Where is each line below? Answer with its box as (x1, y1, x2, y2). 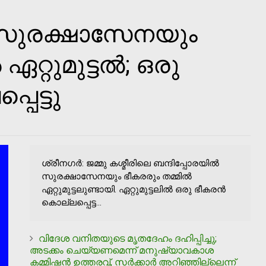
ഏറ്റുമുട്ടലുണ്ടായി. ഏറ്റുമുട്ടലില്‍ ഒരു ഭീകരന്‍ (42, 183, 226, 195)
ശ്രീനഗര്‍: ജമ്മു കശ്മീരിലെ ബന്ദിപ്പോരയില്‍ (42, 157, 219, 169)
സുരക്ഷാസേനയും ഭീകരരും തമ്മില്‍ (42, 170, 192, 182)
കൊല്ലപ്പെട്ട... (42, 197, 102, 208)
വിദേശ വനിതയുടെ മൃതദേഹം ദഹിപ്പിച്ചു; (39, 232, 217, 244)
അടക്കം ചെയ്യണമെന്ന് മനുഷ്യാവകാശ (30, 244, 214, 256)
